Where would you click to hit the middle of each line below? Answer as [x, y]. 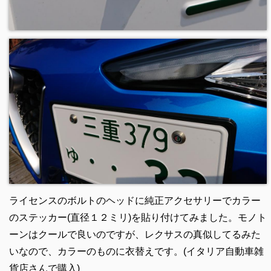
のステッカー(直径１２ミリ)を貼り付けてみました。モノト [138, 217]
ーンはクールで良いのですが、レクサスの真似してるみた [135, 234]
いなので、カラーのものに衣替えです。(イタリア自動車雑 [136, 251]
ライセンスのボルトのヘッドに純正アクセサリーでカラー [135, 200]
